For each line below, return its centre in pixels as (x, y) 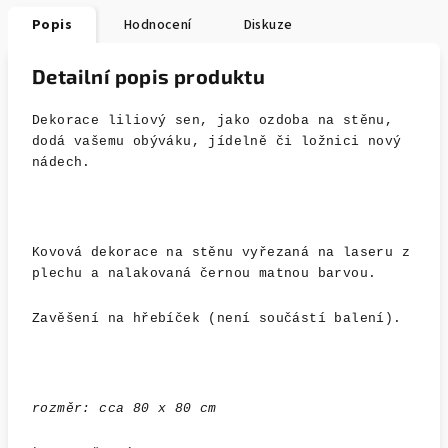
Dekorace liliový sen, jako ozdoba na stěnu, (213, 120)
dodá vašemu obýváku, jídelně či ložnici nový (217, 141)
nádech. (61, 162)
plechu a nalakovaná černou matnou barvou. (204, 273)
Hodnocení (158, 25)
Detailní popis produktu (149, 76)
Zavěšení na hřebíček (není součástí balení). (217, 318)
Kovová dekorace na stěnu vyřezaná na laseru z (221, 252)
